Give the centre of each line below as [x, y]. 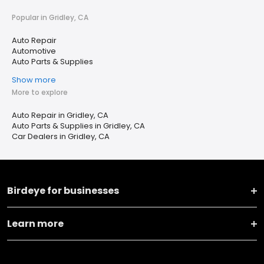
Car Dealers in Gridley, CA [61, 137]
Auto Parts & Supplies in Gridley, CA [78, 126]
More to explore [40, 93]
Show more [34, 80]
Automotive [34, 51]
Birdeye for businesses [63, 191]
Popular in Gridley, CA [50, 18]
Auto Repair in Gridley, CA [60, 115]
